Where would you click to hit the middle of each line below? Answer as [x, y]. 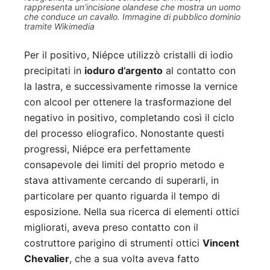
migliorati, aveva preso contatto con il [111, 228]
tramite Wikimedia [59, 27]
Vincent [221, 243]
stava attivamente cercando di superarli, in [121, 181]
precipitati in [54, 71]
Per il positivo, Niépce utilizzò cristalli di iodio [129, 55]
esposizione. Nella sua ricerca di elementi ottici [132, 212]
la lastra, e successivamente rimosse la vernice [131, 86]
